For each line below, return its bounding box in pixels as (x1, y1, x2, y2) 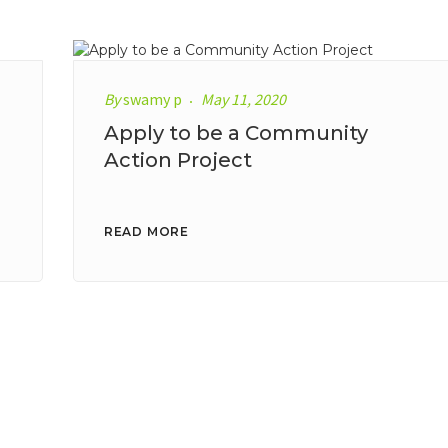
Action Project (103, 148, 252, 173)
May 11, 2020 (200, 89, 286, 110)
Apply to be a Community (103, 121, 368, 146)
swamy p (122, 89, 182, 110)
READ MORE (103, 224, 190, 240)
